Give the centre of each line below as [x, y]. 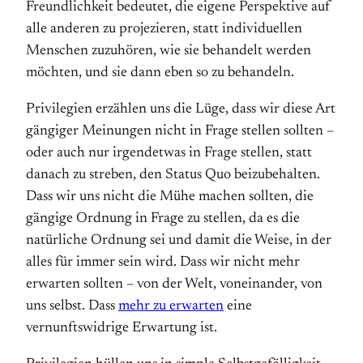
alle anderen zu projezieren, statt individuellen [164, 29]
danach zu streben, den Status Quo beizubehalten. [173, 175]
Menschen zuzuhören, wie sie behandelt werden [169, 51]
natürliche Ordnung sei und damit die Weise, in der [179, 241]
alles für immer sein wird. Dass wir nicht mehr [163, 263]
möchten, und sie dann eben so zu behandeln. [160, 73]
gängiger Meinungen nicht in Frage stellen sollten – [180, 131]
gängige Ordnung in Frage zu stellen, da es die [163, 219]
